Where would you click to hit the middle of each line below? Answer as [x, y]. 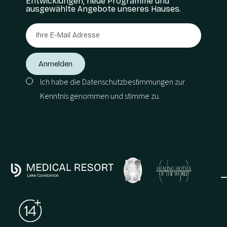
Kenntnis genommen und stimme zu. [100, 96]
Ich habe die [61, 82]
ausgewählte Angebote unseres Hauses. [103, 9]
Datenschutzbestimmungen [128, 82]
